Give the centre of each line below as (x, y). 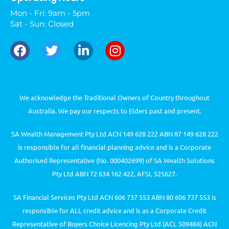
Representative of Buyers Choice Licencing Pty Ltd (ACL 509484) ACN (114, 223)
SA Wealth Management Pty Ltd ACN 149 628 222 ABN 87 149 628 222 (114, 134)
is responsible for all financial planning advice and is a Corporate (114, 147)
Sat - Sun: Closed (42, 24)
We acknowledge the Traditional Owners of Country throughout (114, 97)
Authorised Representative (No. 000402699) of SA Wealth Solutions (114, 160)
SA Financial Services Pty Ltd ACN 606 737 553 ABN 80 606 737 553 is (114, 197)
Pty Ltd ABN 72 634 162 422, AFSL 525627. (114, 174)
